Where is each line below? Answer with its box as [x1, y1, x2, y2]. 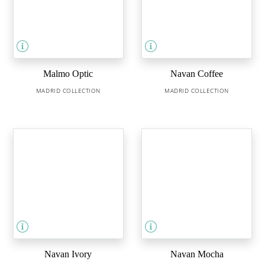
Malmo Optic [43, 68, 93, 79]
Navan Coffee [170, 68, 224, 79]
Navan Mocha [170, 248, 224, 259]
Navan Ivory [44, 248, 92, 259]
